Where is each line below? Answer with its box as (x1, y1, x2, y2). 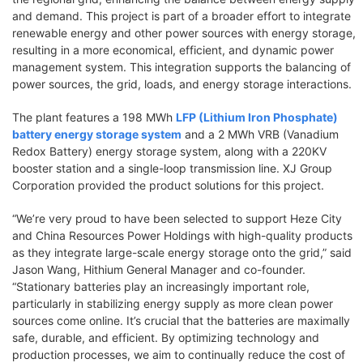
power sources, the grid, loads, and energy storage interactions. (12, 77, 352, 91)
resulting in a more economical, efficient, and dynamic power (12, 43, 334, 57)
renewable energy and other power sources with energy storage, (12, 26, 356, 40)
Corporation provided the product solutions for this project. (12, 178, 324, 192)
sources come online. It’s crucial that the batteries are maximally (12, 314, 350, 327)
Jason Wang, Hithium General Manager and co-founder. (12, 263, 305, 276)
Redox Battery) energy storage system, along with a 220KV (12, 144, 327, 158)
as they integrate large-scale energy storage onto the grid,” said (12, 246, 352, 259)
